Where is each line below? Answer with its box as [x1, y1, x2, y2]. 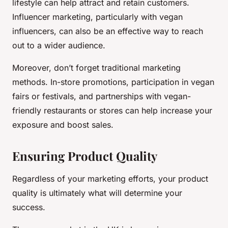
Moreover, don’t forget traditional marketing [12, 63, 181, 73]
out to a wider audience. [12, 40, 105, 51]
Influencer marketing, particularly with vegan [12, 12, 183, 22]
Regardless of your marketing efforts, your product [12, 174, 208, 184]
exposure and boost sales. [12, 120, 113, 130]
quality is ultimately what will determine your [12, 188, 182, 198]
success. [12, 202, 45, 213]
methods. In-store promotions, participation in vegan [12, 77, 214, 88]
